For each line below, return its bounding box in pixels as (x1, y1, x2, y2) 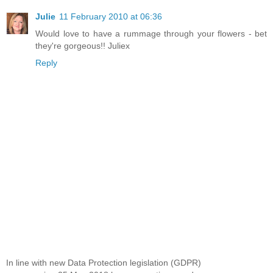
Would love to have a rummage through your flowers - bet (35, 28, 267, 38)
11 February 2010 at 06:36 (59, 11, 162, 21)
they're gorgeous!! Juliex (35, 40, 130, 51)
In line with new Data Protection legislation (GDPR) (6, 257, 201, 268)
